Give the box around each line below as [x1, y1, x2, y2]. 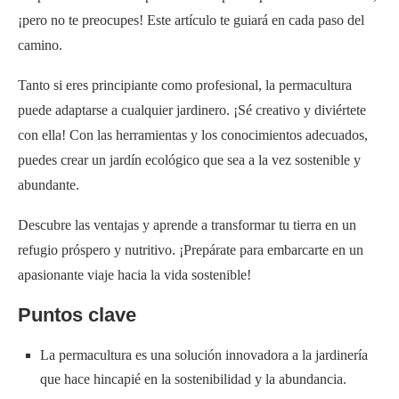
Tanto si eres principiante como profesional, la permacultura [18, 77, 352, 93]
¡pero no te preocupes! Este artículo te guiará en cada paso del [18, 12, 364, 28]
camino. [18, 37, 62, 53]
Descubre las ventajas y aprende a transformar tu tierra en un [18, 216, 356, 232]
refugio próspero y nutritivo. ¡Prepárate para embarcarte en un [18, 241, 363, 257]
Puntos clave [18, 303, 136, 326]
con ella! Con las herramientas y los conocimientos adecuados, [18, 126, 368, 142]
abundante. [18, 176, 79, 192]
